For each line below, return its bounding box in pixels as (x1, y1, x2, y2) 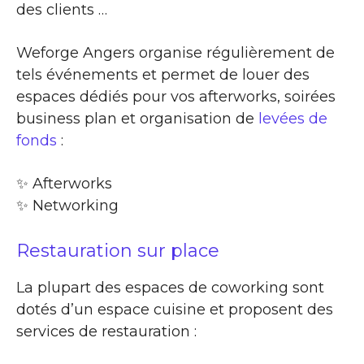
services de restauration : (16, 322, 197, 340)
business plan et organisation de (16, 109, 258, 128)
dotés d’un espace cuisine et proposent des (16, 300, 333, 318)
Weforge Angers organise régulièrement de (16, 43, 335, 62)
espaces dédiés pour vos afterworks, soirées (16, 87, 336, 106)
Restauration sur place (16, 239, 219, 262)
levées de (258, 109, 327, 128)
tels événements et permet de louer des (16, 65, 310, 84)
